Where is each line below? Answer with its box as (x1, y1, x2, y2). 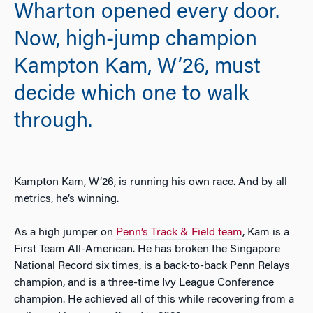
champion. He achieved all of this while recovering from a (14, 293, 294, 305)
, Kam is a (242, 226, 289, 238)
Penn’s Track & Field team (116, 226, 242, 238)
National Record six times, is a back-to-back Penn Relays (14, 260, 290, 272)
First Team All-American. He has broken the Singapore (14, 243, 280, 255)
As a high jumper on (14, 226, 116, 238)
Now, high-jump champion (14, 30, 257, 52)
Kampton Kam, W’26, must (14, 57, 261, 79)
